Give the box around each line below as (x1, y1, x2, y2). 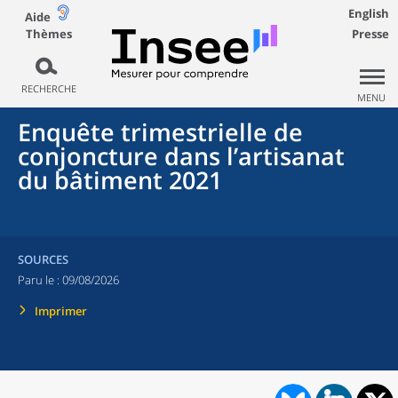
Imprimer (35, 303, 87, 319)
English (348, 5, 389, 21)
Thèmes (25, 25, 72, 42)
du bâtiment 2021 (18, 163, 222, 196)
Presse (352, 26, 389, 42)
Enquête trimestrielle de (18, 115, 303, 148)
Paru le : (18, 272, 62, 288)
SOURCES (18, 251, 68, 267)
